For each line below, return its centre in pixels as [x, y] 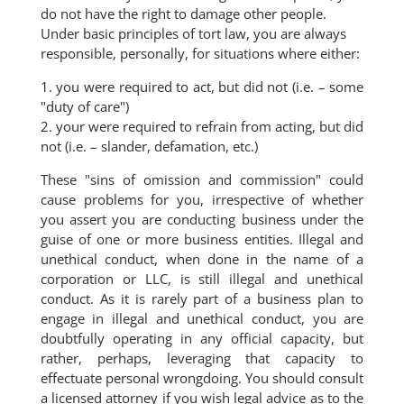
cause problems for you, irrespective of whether [202, 199]
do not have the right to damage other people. [183, 14]
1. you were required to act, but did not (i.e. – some [202, 87]
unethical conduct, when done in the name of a [202, 259]
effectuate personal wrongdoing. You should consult [202, 378]
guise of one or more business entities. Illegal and [202, 239]
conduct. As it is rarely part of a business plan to [202, 298]
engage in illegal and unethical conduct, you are [202, 318]
